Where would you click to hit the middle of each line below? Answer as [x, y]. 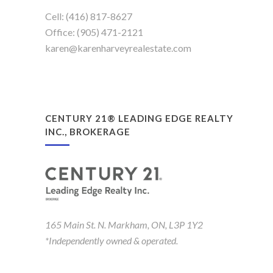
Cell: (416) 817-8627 [89, 16]
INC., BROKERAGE [88, 131]
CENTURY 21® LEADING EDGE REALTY [139, 118]
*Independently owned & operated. [112, 240]
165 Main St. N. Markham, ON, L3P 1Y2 [124, 224]
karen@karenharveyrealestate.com [118, 48]
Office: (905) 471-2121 [94, 32]
